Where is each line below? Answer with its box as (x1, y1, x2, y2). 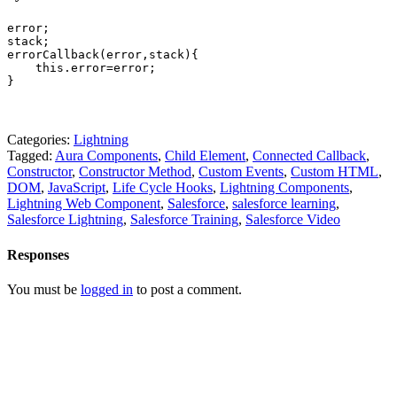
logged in (81, 281, 133, 297)
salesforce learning (232, 196, 336, 212)
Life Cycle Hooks (113, 180, 213, 196)
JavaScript (48, 180, 105, 196)
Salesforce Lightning (7, 212, 123, 228)
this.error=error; (7, 61, 163, 75)
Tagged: (7, 148, 55, 164)
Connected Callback (253, 148, 366, 164)
